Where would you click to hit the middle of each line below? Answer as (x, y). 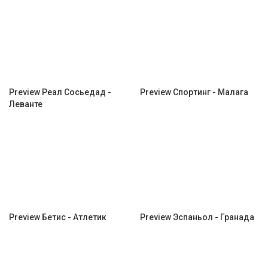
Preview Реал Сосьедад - (60, 92)
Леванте (26, 104)
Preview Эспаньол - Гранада (197, 217)
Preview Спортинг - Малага (194, 92)
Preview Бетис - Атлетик (58, 217)
